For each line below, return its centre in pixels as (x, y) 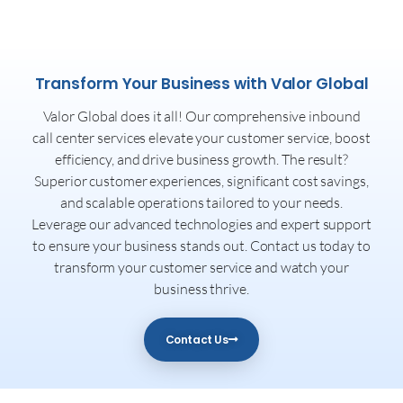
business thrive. (201, 289)
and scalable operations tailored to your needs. (201, 203)
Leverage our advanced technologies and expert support (201, 224)
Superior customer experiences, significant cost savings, (201, 181)
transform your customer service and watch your (201, 268)
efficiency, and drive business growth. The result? (201, 160)
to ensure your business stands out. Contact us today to (201, 246)
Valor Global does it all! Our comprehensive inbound (201, 116)
